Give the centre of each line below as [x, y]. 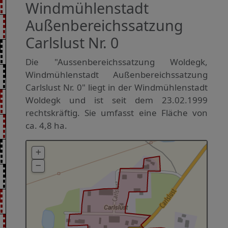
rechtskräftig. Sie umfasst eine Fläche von [117, 112]
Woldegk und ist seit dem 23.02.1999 [117, 100]
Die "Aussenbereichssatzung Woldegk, [117, 62]
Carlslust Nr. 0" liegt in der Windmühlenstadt [117, 87]
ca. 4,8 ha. [46, 125]
